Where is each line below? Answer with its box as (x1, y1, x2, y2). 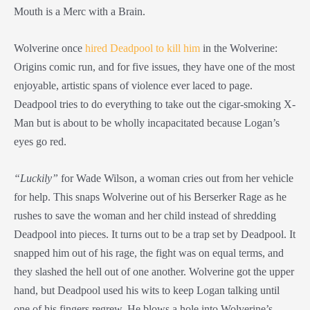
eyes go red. (14, 134, 69, 148)
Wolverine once (14, 41, 85, 55)
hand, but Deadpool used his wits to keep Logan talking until (14, 284, 280, 298)
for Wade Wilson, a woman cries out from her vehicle (58, 172, 293, 185)
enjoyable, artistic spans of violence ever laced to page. (14, 78, 253, 92)
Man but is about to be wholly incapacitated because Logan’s (14, 116, 280, 129)
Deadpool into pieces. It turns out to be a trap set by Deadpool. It (14, 228, 295, 241)
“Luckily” (14, 172, 58, 185)
